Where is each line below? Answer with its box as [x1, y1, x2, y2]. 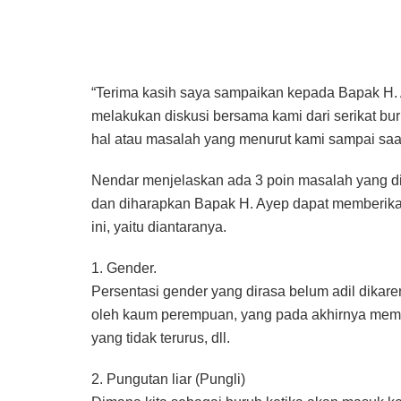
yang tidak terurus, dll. [91, 330, 230, 346]
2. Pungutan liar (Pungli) [91, 371, 245, 388]
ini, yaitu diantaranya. [91, 219, 226, 235]
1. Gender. [91, 260, 157, 277]
